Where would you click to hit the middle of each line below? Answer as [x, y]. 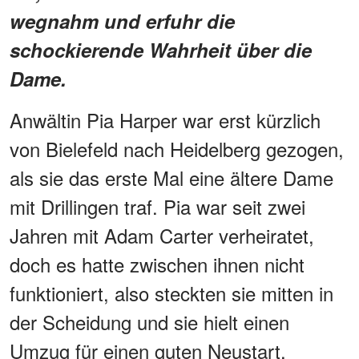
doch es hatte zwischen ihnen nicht [157, 264]
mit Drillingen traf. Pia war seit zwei [157, 206]
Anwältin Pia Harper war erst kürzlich [165, 119]
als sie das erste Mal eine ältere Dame [171, 177]
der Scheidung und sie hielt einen [149, 321]
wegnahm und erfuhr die [122, 20]
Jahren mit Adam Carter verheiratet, [162, 235]
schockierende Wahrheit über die [161, 49]
